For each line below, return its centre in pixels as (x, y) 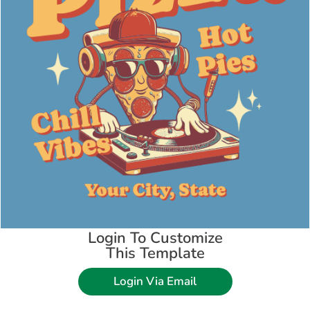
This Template (155, 253)
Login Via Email (155, 282)
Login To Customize (155, 238)
